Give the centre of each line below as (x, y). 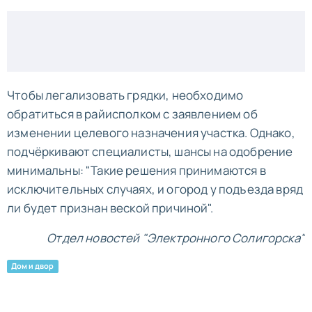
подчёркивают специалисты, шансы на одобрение (150, 151)
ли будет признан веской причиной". (110, 208)
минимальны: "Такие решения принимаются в (136, 170)
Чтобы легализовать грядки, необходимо (125, 95)
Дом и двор (33, 266)
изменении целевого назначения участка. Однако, (151, 132)
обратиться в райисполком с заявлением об (132, 114)
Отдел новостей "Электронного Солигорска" (176, 237)
